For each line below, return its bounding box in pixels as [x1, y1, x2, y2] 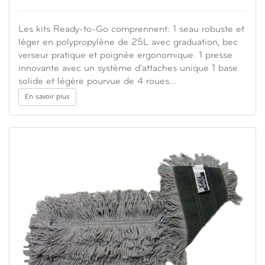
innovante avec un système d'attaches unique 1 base [18, 64, 238, 74]
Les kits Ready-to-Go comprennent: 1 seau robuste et [18, 25, 244, 35]
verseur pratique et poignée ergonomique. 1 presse [18, 51, 232, 61]
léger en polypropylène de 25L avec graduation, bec [18, 38, 238, 48]
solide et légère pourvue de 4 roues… [18, 77, 176, 87]
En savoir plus [25, 93, 70, 101]
